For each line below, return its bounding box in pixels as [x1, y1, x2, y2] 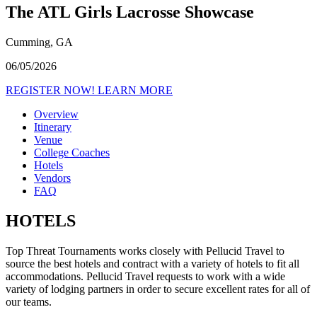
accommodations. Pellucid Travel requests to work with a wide [6, 270, 285, 282]
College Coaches [34, 146, 110, 158]
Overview [34, 108, 79, 120]
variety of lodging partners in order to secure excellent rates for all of [6, 282, 310, 295]
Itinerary [34, 120, 71, 133]
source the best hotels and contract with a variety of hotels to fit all [6, 257, 299, 270]
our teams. [6, 295, 52, 308]
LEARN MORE [98, 83, 173, 96]
